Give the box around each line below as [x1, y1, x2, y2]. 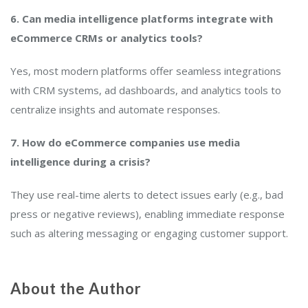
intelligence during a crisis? [10, 154, 151, 168]
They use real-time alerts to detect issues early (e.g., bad [10, 187, 283, 201]
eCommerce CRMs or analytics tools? [10, 30, 203, 45]
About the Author [10, 278, 142, 298]
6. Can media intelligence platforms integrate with [10, 11, 273, 25]
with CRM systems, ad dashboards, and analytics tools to [10, 82, 281, 97]
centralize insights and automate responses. [10, 102, 220, 116]
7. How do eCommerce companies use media [10, 135, 240, 149]
